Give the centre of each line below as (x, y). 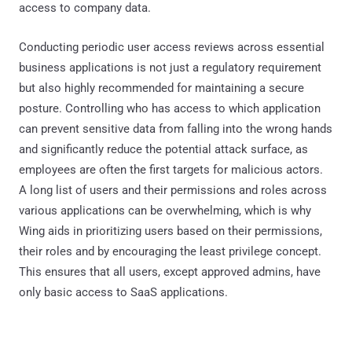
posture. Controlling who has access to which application (170, 108)
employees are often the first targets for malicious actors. (171, 169)
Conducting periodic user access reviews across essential (172, 47)
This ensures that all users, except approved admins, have (170, 271)
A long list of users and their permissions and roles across (173, 190)
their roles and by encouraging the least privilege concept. (170, 251)
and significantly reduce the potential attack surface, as (163, 149)
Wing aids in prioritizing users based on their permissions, (170, 231)
